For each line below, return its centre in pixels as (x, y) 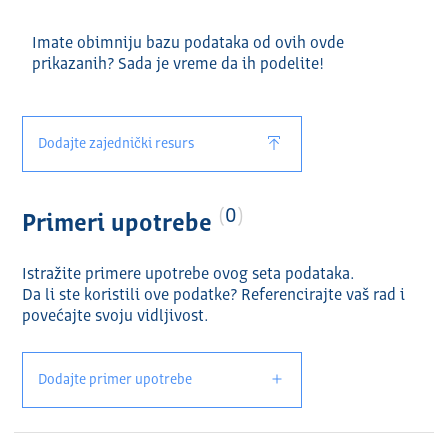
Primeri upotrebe (119, 225)
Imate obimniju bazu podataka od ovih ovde (187, 44)
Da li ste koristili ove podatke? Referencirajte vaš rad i (213, 296)
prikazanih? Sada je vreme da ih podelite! (177, 65)
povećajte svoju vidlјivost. (114, 317)
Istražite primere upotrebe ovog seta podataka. (187, 275)
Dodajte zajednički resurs (115, 144)
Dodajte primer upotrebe (114, 380)
